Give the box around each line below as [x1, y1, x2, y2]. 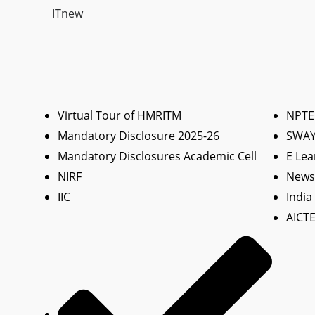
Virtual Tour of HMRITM [58, 107, 181, 123]
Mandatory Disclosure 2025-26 [58, 127, 219, 143]
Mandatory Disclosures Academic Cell [58, 148, 257, 164]
